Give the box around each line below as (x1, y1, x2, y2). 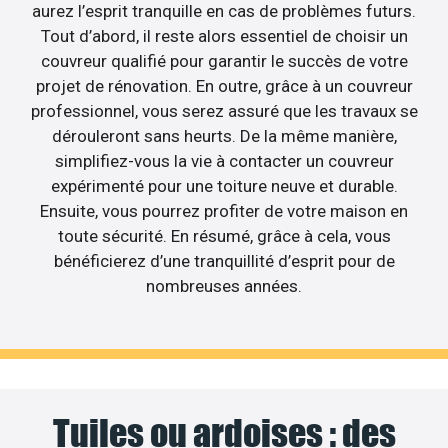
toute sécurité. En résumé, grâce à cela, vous (57, 225, 391, 246)
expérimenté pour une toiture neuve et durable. (50, 175, 398, 196)
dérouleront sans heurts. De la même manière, (51, 125, 397, 146)
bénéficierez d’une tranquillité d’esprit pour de (53, 250, 395, 271)
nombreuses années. (146, 275, 302, 296)
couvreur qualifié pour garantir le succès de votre (40, 50, 408, 71)
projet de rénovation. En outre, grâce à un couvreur (35, 75, 413, 96)
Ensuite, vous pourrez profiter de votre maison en (40, 200, 408, 221)
